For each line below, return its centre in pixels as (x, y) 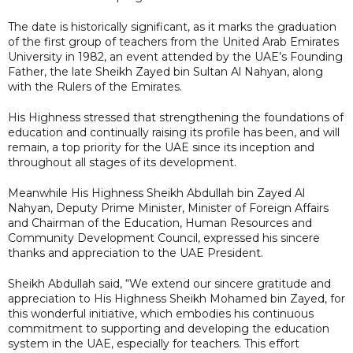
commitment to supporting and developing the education (169, 328)
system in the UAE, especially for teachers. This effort (154, 343)
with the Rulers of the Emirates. (95, 86)
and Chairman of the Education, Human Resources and (160, 223)
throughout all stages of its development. (122, 162)
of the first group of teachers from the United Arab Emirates (173, 41)
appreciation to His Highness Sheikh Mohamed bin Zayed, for (176, 298)
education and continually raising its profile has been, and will (174, 132)
